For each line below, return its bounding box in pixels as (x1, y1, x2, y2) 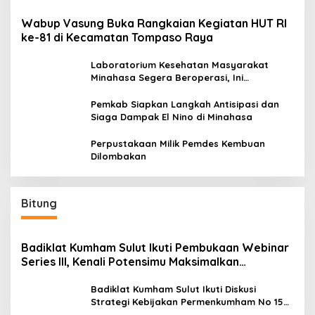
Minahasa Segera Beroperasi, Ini (91, 72, 243, 84)
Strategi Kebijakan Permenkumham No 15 (91, 296, 283, 308)
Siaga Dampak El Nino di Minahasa (91, 111, 252, 123)
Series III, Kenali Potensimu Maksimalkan (21, 255, 239, 269)
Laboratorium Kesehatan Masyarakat (91, 59, 269, 71)
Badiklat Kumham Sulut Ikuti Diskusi (91, 283, 256, 295)
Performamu (21, 269, 91, 283)
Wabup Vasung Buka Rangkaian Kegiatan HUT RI (21, 16, 287, 31)
